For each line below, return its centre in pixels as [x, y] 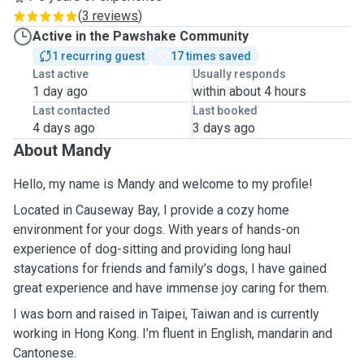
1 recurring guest [98, 56]
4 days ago [64, 128]
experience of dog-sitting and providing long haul [152, 249]
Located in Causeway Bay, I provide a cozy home [151, 210]
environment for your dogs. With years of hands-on [156, 230]
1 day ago [60, 91]
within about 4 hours [249, 91]
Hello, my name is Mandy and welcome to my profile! [163, 184]
